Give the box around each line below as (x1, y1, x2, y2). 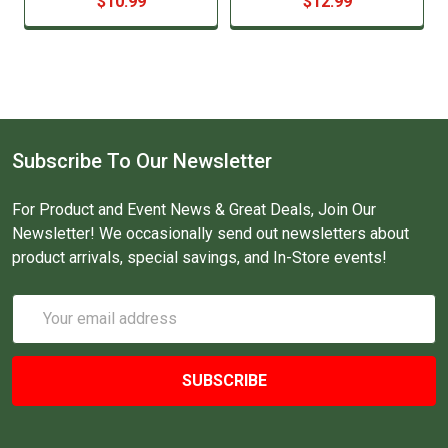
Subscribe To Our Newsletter (12, 148, 272, 173)
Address (12, 319, 72, 339)
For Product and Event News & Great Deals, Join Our (12, 199, 376, 219)
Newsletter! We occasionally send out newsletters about (12, 223, 409, 243)
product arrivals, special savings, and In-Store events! (12, 247, 387, 267)
